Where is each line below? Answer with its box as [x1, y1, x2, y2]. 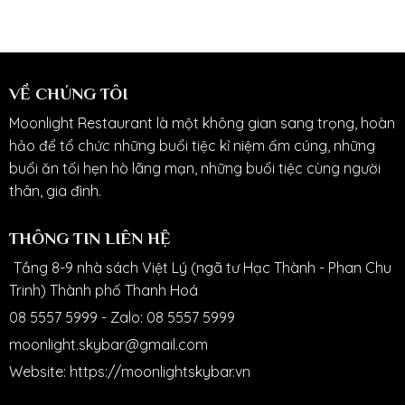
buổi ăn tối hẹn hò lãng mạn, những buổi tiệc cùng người [8, 159, 381, 178]
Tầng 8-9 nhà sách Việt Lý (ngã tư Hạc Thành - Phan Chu [13, 259, 391, 278]
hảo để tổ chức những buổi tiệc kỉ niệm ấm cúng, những [8, 137, 375, 155]
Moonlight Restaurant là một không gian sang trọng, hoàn [8, 114, 395, 133]
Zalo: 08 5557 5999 [109, 308, 235, 327]
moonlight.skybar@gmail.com [8, 334, 208, 353]
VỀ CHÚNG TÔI [8, 84, 127, 104]
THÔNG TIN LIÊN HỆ [8, 229, 175, 249]
